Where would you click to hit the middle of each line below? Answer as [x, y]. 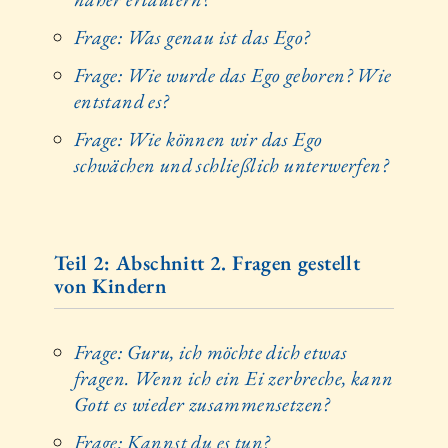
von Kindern [110, 286]
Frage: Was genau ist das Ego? [191, 37]
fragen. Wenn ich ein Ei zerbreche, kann [233, 377]
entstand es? [121, 101]
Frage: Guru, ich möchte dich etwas [210, 351]
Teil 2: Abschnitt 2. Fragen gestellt [207, 263]
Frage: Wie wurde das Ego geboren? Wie [232, 75]
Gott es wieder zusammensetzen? [201, 403]
